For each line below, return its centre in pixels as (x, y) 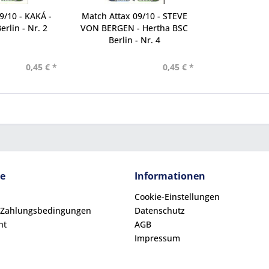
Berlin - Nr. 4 (134, 40)
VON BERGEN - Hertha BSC (134, 28)
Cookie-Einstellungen (177, 197)
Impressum (157, 238)
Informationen (170, 176)
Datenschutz (160, 210)
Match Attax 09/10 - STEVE (134, 16)
